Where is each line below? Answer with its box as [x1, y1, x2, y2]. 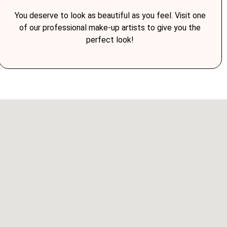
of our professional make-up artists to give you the [19, 22, 201, 32]
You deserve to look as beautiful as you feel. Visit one [14, 10, 206, 20]
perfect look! [86, 34, 134, 45]
